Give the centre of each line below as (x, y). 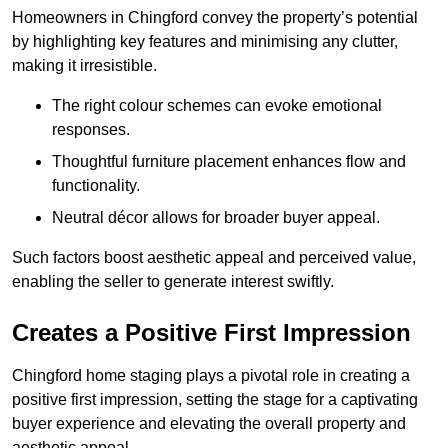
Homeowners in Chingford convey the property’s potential (215, 17)
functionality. (96, 185)
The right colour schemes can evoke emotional (217, 105)
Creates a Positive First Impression (211, 332)
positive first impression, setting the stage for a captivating (215, 399)
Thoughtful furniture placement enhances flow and (229, 161)
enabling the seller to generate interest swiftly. (173, 281)
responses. (91, 129)
